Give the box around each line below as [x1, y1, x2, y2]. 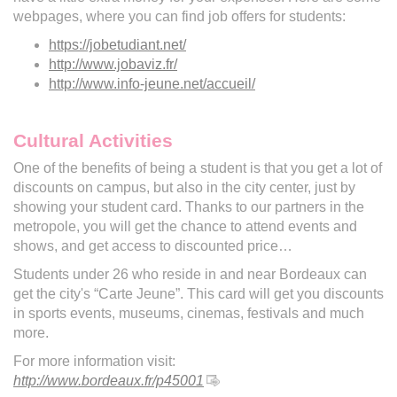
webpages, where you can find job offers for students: [13, 8, 346, 24]
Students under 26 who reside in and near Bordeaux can [13, 266, 367, 282]
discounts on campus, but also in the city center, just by [13, 179, 355, 195]
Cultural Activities [13, 129, 173, 151]
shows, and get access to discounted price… [13, 237, 292, 253]
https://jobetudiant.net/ [49, 36, 186, 52]
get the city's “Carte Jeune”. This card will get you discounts [13, 285, 384, 301]
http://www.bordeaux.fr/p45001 [13, 372, 204, 388]
